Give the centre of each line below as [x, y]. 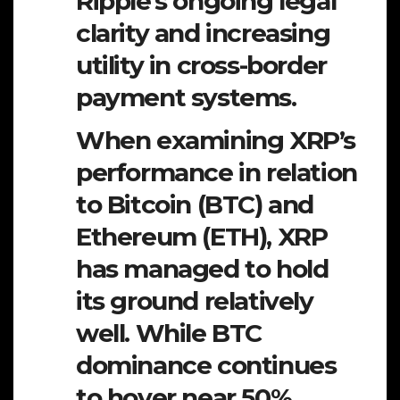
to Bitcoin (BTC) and [195, 205]
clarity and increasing [203, 33]
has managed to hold [202, 269]
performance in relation [217, 173]
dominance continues [206, 366]
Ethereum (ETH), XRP [202, 237]
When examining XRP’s [216, 141]
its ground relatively [195, 301]
